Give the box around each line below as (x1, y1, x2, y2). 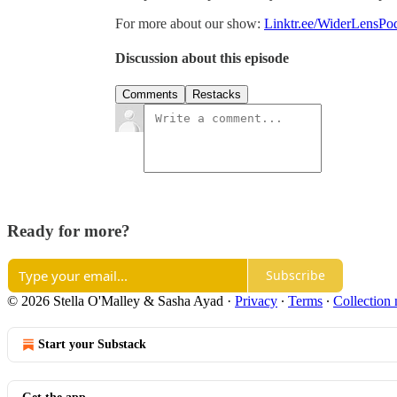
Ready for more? (7, 222, 130, 241)
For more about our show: (115, 15, 264, 31)
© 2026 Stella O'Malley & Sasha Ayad (7, 292, 223, 308)
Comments (122, 88, 178, 102)
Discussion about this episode (115, 51, 289, 66)
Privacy (235, 292, 277, 308)
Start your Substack (38, 337, 146, 351)
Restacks (192, 88, 241, 102)
